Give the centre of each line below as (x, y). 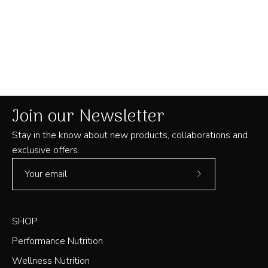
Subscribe (219, 181)
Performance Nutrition (57, 241)
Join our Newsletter (88, 117)
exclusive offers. (46, 150)
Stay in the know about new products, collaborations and (130, 135)
